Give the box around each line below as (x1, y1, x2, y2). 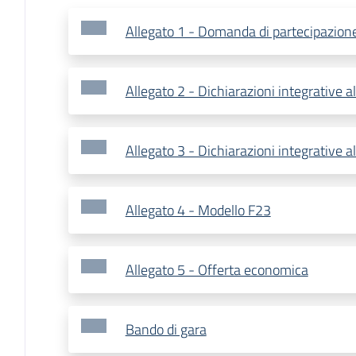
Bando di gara (125, 319, 207, 341)
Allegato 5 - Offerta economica (125, 259, 308, 281)
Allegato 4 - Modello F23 (125, 199, 271, 222)
